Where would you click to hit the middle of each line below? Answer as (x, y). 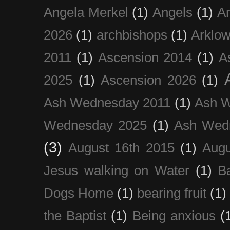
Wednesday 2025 (95, 125)
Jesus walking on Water (117, 170)
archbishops (132, 35)
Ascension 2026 (148, 80)
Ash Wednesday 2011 (107, 102)
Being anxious (174, 215)
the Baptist (75, 215)
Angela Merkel (86, 12)
